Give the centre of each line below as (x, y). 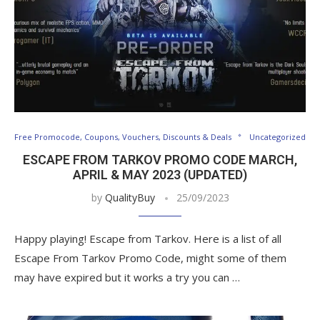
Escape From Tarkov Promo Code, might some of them (150, 257)
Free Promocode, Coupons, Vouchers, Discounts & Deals (123, 136)
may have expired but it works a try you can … (127, 277)
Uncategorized (277, 136)
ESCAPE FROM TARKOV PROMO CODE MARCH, (160, 159)
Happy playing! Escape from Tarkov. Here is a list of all (148, 238)
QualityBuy (130, 197)
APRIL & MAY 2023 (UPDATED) (160, 174)
